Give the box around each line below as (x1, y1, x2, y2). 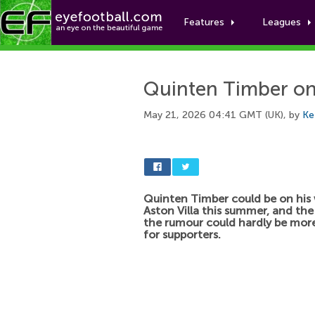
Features (184, 16, 224, 28)
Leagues (262, 16, 301, 28)
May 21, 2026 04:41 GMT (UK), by (143, 109, 302, 121)
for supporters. (143, 228, 221, 241)
